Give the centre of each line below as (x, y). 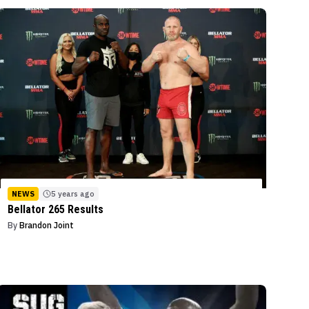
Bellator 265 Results (56, 209)
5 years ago (73, 193)
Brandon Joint (47, 225)
